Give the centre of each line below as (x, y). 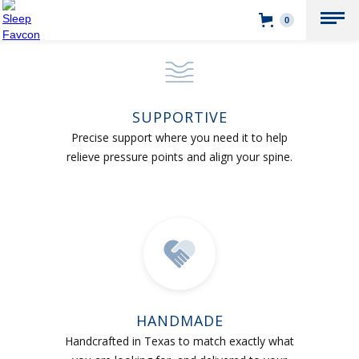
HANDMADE (179, 320)
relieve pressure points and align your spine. (179, 157)
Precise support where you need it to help (179, 137)
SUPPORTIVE (179, 117)
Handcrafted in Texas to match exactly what (179, 341)
